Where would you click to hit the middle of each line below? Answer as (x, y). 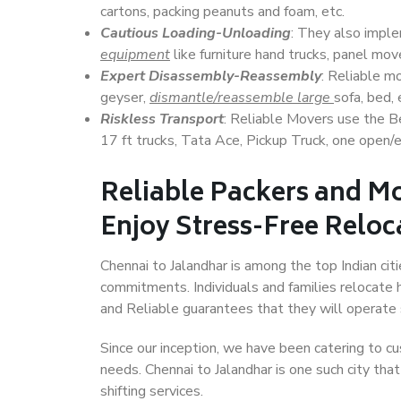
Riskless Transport (162, 119)
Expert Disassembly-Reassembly (211, 76)
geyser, (125, 98)
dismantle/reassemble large (242, 98)
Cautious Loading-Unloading (196, 33)
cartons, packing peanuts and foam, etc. (222, 12)
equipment (135, 55)
